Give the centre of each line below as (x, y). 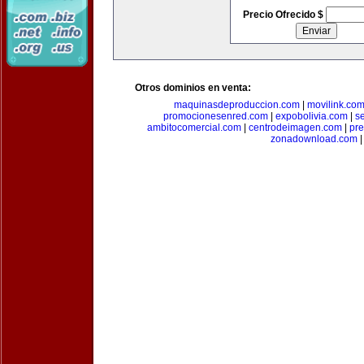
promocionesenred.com (215, 116)
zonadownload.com (314, 139)
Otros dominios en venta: (193, 88)
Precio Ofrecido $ (284, 15)
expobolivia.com (311, 116)
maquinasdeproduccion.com (237, 105)
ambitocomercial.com (194, 128)
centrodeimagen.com (295, 128)
